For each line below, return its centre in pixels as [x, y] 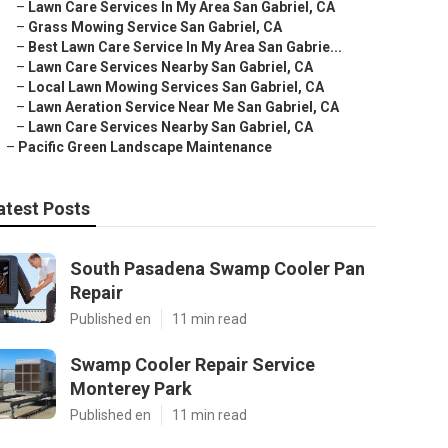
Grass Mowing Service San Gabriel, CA [155, 27]
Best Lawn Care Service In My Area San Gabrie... [185, 47]
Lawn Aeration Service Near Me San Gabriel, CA [183, 107]
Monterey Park [131, 388]
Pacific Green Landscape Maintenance [145, 147]
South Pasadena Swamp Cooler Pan [217, 268]
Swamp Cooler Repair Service [192, 364]
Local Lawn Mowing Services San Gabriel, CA [176, 87]
